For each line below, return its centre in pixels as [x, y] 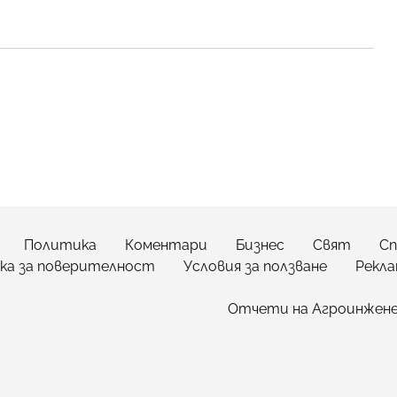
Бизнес [260, 245]
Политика [60, 245]
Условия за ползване [255, 266]
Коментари [166, 245]
